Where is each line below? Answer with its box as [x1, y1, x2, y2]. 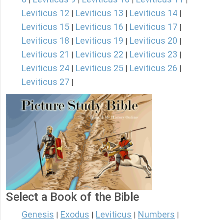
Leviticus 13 [76, 8, 123, 19]
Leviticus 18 [22, 35, 69, 46]
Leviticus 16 [76, 22, 123, 32]
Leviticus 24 [22, 63, 69, 74]
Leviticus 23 [130, 49, 177, 60]
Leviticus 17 [130, 22, 177, 32]
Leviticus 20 [130, 35, 177, 46]
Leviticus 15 [22, 22, 69, 32]
